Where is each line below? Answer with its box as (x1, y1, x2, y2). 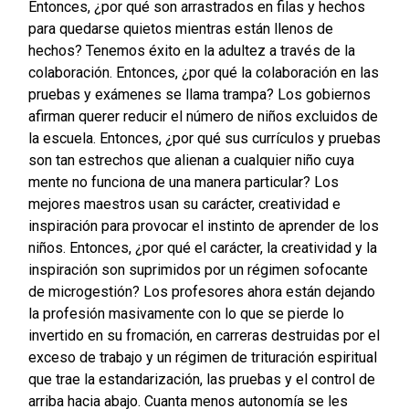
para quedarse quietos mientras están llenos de (27, 20, 333, 38)
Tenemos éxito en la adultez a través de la (85, 42, 355, 60)
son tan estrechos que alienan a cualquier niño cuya (27, 152, 354, 170)
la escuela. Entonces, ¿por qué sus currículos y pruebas (27, 130, 381, 148)
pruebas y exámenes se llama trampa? (27, 86, 278, 104)
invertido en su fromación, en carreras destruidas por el (27, 327, 380, 345)
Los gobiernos (277, 86, 371, 104)
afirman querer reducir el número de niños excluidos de (27, 108, 378, 126)
